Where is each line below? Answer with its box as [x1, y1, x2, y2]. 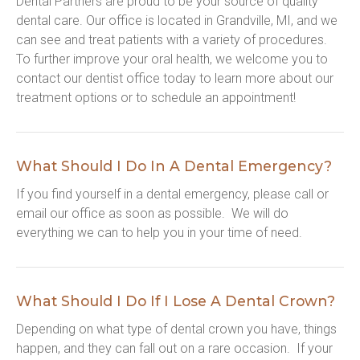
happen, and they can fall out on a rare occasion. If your [16, 341, 333, 356]
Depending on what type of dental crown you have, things [16, 321, 337, 337]
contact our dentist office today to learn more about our [16, 71, 333, 86]
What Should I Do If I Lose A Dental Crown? [16, 292, 335, 309]
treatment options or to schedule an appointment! [16, 90, 296, 105]
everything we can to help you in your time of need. [16, 225, 302, 240]
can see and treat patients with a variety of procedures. [16, 32, 327, 47]
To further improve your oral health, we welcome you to [16, 51, 328, 67]
